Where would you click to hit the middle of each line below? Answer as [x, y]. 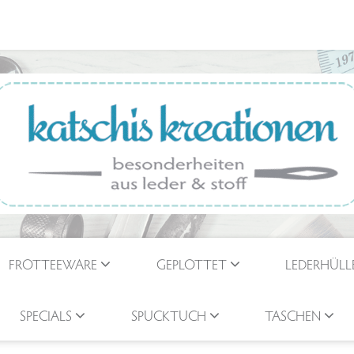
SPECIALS [45, 315]
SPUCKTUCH [168, 315]
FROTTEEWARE [53, 264]
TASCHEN [293, 315]
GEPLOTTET [191, 264]
